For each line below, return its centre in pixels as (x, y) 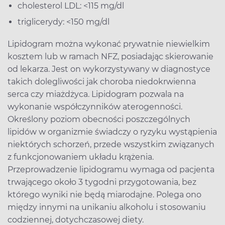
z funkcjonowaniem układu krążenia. (81, 157)
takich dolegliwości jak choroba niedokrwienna (102, 81)
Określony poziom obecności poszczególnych (99, 119)
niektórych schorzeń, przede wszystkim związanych (111, 144)
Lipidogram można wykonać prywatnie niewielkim (109, 44)
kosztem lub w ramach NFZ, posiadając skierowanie (110, 56)
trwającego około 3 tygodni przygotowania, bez (102, 182)
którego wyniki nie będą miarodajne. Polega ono (104, 194)
